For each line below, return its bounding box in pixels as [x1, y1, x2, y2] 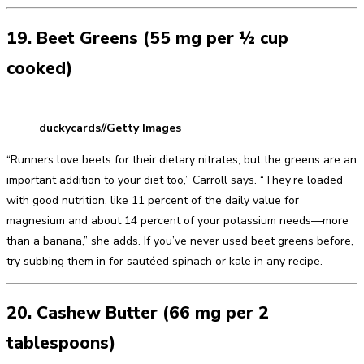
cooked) [6, 56, 72, 80]
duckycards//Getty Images [39, 120, 181, 136]
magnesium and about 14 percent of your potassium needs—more [6, 213, 349, 229]
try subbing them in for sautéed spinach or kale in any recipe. [6, 253, 323, 270]
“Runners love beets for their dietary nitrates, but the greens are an [6, 152, 357, 168]
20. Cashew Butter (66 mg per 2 [6, 301, 269, 325]
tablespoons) [6, 331, 115, 355]
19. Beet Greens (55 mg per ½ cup [6, 26, 288, 50]
